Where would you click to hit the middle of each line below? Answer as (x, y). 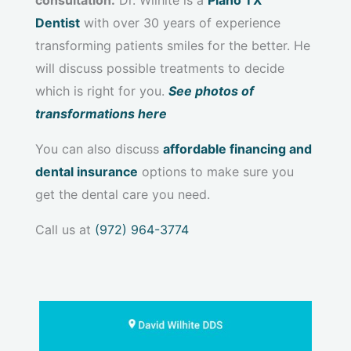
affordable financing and (237, 148)
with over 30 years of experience (180, 22)
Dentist (58, 22)
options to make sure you (216, 171)
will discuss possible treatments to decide (160, 68)
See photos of (211, 90)
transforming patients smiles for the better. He (173, 45)
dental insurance (87, 171)
